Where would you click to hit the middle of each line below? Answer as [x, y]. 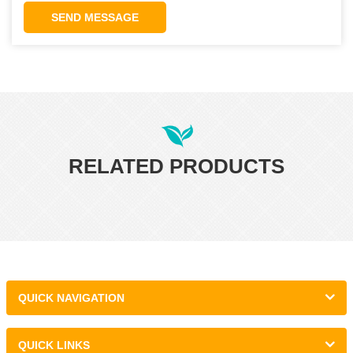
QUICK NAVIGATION [71, 298]
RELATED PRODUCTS [176, 167]
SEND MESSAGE [95, 18]
